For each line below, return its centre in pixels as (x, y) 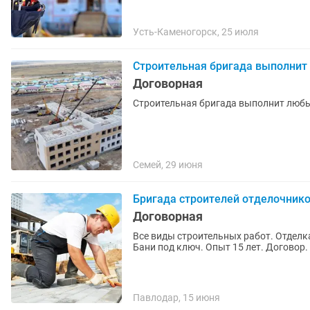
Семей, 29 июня (168, 165)
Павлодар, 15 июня (176, 298)
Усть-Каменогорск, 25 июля (196, 32)
